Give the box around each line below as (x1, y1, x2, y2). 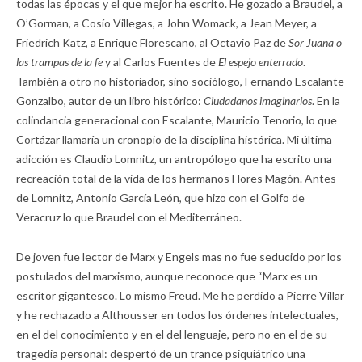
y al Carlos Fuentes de (105, 55, 218, 69)
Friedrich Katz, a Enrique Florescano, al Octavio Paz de (16, 36, 288, 50)
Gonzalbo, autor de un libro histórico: (16, 94, 204, 108)
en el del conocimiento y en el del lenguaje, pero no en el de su (16, 327, 327, 342)
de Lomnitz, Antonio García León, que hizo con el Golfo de (16, 191, 305, 205)
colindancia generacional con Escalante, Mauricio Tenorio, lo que (16, 113, 337, 128)
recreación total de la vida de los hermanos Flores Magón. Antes (16, 171, 336, 186)
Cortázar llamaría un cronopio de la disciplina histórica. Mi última (16, 133, 332, 147)
